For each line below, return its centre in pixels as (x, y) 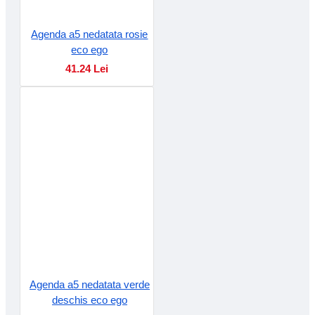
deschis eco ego (89, 300)
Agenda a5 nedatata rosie (90, 34)
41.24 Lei (86, 68)
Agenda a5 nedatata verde (90, 284)
